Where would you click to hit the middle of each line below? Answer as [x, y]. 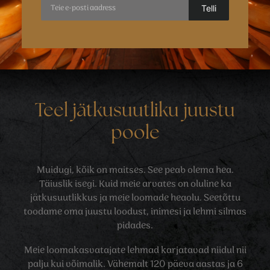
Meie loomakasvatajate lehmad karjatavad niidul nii [135, 250]
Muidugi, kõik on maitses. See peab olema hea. [135, 170]
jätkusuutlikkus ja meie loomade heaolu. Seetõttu [135, 198]
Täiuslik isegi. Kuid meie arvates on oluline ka [135, 184]
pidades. [135, 226]
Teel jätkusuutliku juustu [135, 112]
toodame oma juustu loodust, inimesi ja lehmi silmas [135, 212]
